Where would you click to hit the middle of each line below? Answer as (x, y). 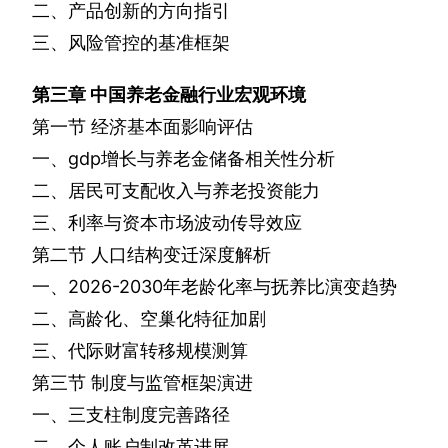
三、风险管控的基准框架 (131, 43)
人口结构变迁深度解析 (181, 255)
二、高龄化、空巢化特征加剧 (149, 319)
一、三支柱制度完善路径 (131, 415)
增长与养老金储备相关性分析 (218, 159)
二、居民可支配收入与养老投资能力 (176, 191)
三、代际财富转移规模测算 (140, 351)
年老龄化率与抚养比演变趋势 (280, 287)
